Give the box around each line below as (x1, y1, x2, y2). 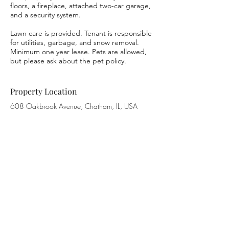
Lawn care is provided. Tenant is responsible (10, 29, 152, 38)
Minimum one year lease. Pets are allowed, (10, 47, 147, 56)
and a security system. (10, 10, 83, 19)
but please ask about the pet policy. (10, 56, 126, 65)
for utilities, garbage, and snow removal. (10, 38, 139, 47)
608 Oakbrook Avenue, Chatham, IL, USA (10, 101, 138, 111)
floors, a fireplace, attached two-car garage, (10, 1, 151, 10)
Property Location (10, 86, 77, 97)
